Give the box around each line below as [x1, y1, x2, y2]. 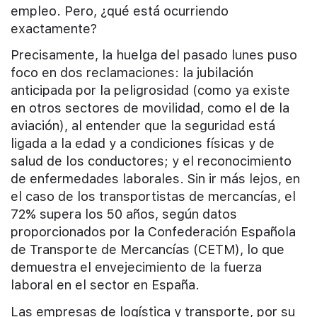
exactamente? [11, 21, 97, 36]
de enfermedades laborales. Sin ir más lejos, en [11, 171, 300, 187]
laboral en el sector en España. [11, 277, 200, 293]
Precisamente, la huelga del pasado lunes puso [11, 47, 297, 63]
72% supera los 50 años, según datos [11, 207, 237, 222]
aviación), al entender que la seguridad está [11, 118, 275, 134]
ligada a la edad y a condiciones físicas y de [11, 136, 275, 151]
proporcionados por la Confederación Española [11, 224, 296, 240]
